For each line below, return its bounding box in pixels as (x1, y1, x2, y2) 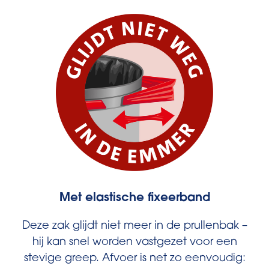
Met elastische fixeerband (59, 192, 210, 204)
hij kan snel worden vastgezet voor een (32, 237, 237, 248)
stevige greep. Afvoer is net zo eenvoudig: (23, 253, 246, 264)
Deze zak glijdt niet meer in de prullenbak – (22, 221, 247, 232)
